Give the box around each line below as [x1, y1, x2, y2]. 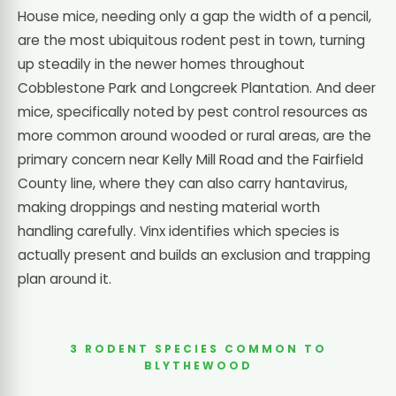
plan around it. [18, 269, 111, 288]
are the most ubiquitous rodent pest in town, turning [18, 30, 365, 49]
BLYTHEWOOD [143, 357, 253, 373]
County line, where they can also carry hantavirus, [18, 173, 347, 193]
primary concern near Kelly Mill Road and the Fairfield [18, 149, 363, 169]
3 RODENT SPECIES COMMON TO [69, 340, 327, 356]
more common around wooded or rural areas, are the [18, 126, 371, 145]
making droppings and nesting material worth [18, 197, 320, 217]
